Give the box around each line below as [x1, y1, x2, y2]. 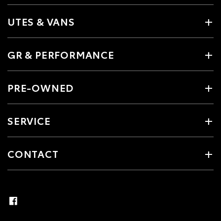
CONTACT [7, 147, 59, 160]
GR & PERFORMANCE [7, 47, 114, 61]
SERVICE [7, 113, 51, 127]
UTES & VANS [7, 14, 75, 28]
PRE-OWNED [7, 80, 74, 94]
